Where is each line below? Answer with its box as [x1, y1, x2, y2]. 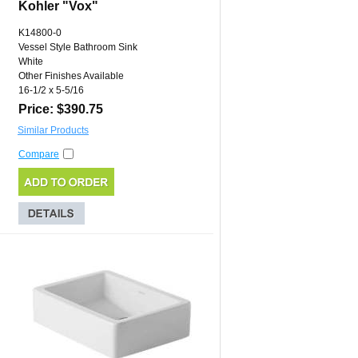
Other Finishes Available [18, 70, 124, 82]
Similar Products [18, 125, 89, 137]
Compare [18, 149, 59, 161]
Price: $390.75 [18, 102, 103, 117]
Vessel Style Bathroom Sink [18, 42, 137, 54]
